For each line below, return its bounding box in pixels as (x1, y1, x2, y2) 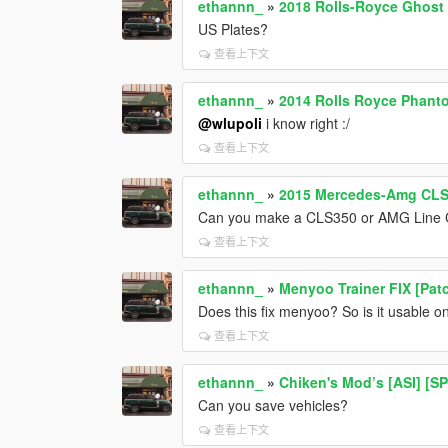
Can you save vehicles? (198, 394, 349, 415)
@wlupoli (198, 112, 263, 133)
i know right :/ (262, 112, 351, 133)
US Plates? (198, 18, 269, 39)
